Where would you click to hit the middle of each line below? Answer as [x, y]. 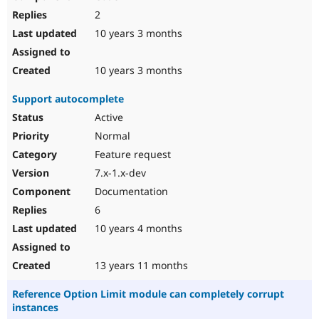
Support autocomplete [68, 99]
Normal [111, 136]
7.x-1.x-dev [119, 173]
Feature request [131, 155]
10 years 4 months [137, 229]
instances [35, 308]
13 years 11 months [140, 266]
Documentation [130, 192]
